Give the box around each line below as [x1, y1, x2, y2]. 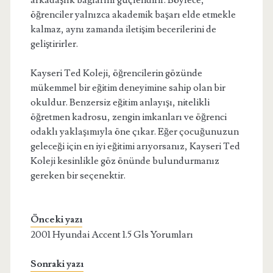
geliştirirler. [30, 38, 78, 50]
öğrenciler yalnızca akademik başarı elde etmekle [30, 9, 236, 21]
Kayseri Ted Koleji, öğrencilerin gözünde [30, 67, 202, 79]
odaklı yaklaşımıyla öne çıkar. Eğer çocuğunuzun [30, 126, 239, 138]
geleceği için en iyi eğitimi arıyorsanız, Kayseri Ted [30, 140, 240, 152]
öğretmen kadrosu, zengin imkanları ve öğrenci [30, 111, 227, 123]
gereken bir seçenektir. [30, 169, 126, 182]
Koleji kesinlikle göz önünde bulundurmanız [30, 155, 219, 167]
